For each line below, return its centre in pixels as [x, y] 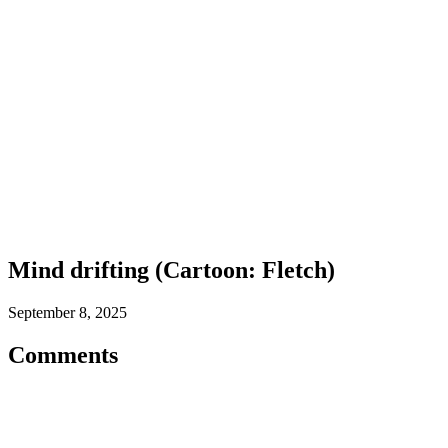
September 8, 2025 [67, 312]
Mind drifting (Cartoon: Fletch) [171, 269]
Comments [63, 354]
